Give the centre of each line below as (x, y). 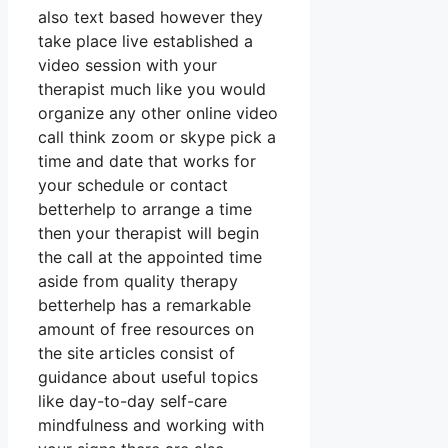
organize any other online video (158, 113)
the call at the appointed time (150, 257)
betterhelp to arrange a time (145, 209)
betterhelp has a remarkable (144, 305)
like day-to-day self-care (132, 401)
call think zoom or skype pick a (157, 137)
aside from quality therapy (138, 281)
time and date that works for (147, 161)
